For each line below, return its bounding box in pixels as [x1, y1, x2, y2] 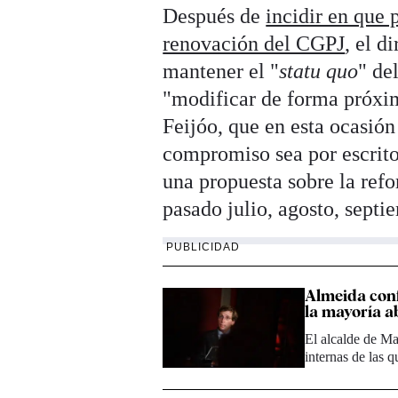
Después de [163, 4, 267, 28]
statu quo [279, 60, 359, 84]
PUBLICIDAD [166, 241, 241, 254]
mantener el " [163, 60, 280, 84]
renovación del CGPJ [163, 32, 346, 56]
